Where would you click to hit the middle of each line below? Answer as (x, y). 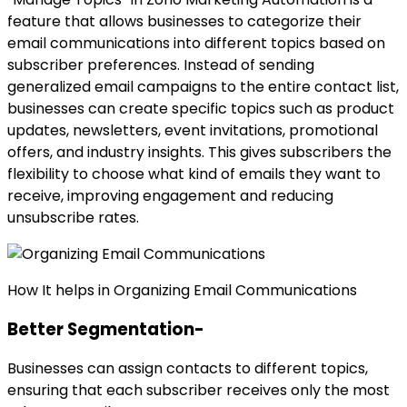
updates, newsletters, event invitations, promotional (193, 131)
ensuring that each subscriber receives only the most (199, 390)
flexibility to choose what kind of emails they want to (194, 174)
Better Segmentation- (106, 329)
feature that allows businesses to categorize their (184, 22)
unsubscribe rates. (73, 218)
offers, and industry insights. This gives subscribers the (199, 153)
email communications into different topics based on (196, 44)
